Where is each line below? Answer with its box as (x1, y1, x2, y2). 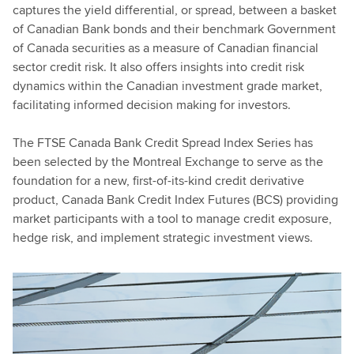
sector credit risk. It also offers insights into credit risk (13, 58, 304, 76)
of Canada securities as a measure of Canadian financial (13, 39, 318, 57)
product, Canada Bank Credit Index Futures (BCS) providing (13, 190, 338, 209)
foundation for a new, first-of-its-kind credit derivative (13, 171, 304, 190)
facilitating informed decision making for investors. (13, 96, 291, 114)
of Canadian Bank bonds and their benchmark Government (13, 20, 336, 38)
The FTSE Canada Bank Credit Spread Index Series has (13, 134, 313, 152)
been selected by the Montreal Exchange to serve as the (13, 153, 323, 171)
